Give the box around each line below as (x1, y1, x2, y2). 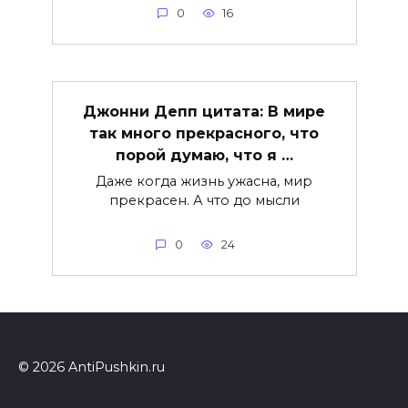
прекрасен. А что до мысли (108, 191, 300, 209)
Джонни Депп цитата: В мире (83, 102, 325, 120)
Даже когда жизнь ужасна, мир (96, 172, 312, 189)
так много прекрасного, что (89, 124, 319, 142)
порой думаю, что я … (115, 146, 293, 164)
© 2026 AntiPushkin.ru (18, 359, 165, 376)
